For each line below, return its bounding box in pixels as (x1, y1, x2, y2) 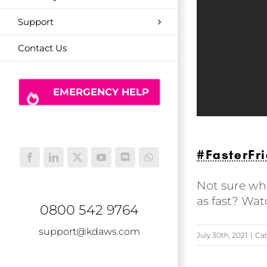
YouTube (100, 156, 135, 166)
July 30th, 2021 (197, 231, 247, 240)
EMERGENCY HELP (52, 86, 149, 98)
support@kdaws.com (39, 226, 140, 238)
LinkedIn (52, 156, 88, 166)
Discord (124, 156, 154, 166)
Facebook (29, 156, 66, 166)
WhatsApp (148, 156, 189, 166)
